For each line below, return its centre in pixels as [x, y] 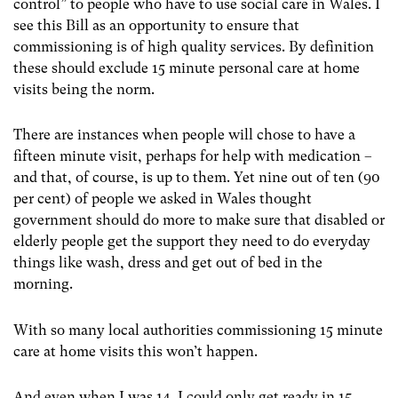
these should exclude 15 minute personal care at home [187, 68]
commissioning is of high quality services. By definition [194, 47]
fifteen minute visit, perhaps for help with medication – [193, 156]
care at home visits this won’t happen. [135, 351]
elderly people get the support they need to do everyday [192, 242]
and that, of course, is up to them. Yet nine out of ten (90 [197, 178]
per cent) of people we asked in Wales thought [163, 199]
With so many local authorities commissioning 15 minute [198, 330]
